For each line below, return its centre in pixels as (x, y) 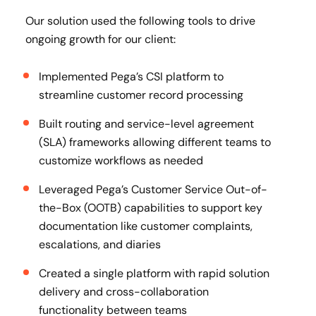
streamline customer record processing (141, 95)
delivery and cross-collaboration (124, 292)
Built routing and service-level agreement (146, 124)
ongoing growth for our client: (101, 39)
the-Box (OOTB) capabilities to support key (151, 208)
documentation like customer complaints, (146, 226)
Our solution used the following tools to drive (140, 21)
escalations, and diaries (100, 244)
